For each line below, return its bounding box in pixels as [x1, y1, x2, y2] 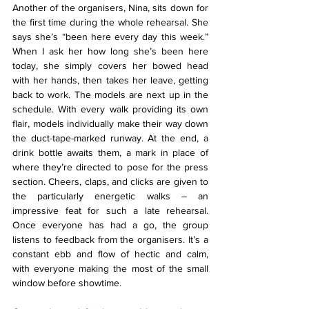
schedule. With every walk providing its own [12, 103, 208, 114]
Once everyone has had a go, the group [12, 219, 208, 230]
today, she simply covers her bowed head [12, 59, 208, 71]
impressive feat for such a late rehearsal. [12, 204, 208, 216]
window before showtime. [12, 277, 121, 288]
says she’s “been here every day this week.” [12, 30, 208, 42]
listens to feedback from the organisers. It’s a [12, 233, 208, 245]
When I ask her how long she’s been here [12, 45, 208, 57]
